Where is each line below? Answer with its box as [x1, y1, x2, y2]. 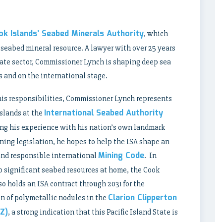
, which [144, 28, 168, 39]
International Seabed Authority [44, 107, 163, 119]
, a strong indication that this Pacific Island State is [8, 207, 178, 217]
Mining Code [98, 149, 144, 162]
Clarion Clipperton [108, 191, 177, 204]
